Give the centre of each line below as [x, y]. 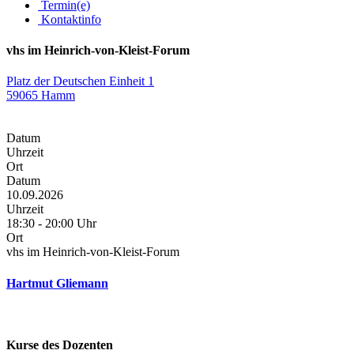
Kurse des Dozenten [60, 345]
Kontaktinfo [70, 19]
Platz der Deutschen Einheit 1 [80, 81]
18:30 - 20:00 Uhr [51, 224]
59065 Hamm [41, 96]
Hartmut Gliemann [57, 283]
